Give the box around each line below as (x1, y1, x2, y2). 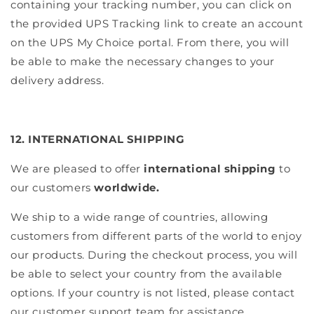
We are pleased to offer (11, 161, 144, 175)
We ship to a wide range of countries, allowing (11, 210, 268, 224)
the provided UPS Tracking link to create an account (11, 16, 303, 30)
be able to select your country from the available (11, 266, 282, 280)
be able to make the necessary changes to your (11, 54, 275, 68)
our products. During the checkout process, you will (11, 247, 298, 261)
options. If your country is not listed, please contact (11, 285, 295, 299)
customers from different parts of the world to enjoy (11, 228, 302, 243)
